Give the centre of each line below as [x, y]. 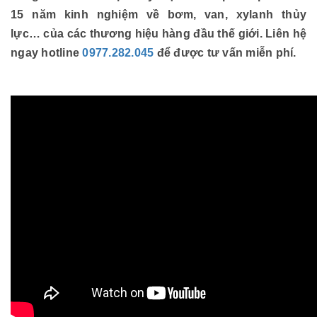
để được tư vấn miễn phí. [225, 53]
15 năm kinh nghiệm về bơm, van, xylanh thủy [158, 15]
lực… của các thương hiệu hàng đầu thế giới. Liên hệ [158, 34]
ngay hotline [47, 53]
